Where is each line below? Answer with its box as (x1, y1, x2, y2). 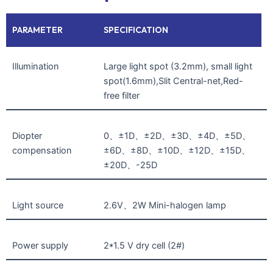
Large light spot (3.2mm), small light (103, 60, 252, 72)
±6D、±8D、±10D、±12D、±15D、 (103, 144, 250, 156)
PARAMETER (12, 24, 63, 35)
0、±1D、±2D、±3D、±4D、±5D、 (103, 130, 251, 141)
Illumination (12, 60, 59, 72)
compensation (12, 144, 72, 156)
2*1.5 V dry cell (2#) (103, 239, 185, 251)
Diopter (12, 130, 42, 141)
